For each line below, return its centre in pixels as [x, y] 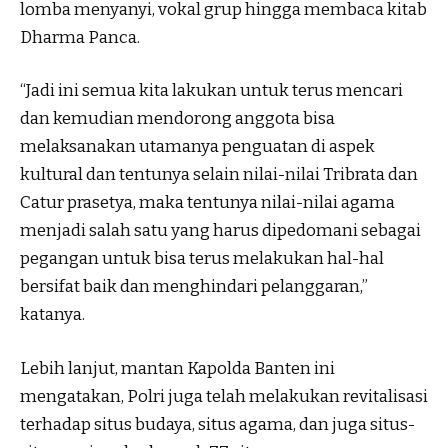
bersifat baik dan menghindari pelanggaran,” [194, 287]
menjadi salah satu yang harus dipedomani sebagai [220, 231]
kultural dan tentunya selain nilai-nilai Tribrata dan [219, 175]
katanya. [52, 315]
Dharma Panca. [80, 37]
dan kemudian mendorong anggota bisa [177, 119]
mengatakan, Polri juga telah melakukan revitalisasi [224, 396]
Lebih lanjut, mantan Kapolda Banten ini [177, 368]
